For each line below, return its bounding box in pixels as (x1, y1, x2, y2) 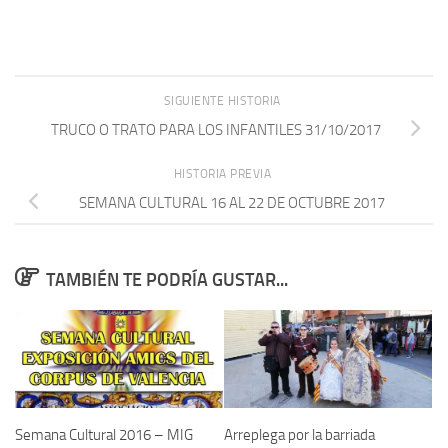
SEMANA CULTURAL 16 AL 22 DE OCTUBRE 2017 (79, 193, 385, 212)
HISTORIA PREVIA (173, 166, 275, 181)
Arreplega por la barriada (224, 425, 375, 444)
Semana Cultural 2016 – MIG (15, 425, 193, 444)
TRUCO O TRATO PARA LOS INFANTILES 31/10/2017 (51, 120, 381, 139)
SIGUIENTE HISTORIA (163, 94, 285, 108)
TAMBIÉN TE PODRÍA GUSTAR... (45, 268, 288, 291)
